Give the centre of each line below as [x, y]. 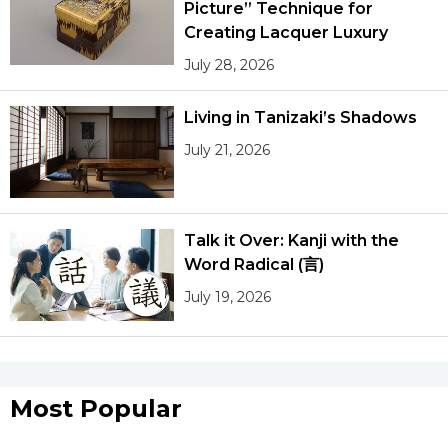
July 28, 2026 [229, 64]
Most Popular [96, 409]
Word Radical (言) [254, 264]
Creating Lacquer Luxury [286, 32]
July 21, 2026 [227, 149]
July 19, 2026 [228, 296]
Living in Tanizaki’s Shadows [300, 117]
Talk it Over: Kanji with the [291, 240]
